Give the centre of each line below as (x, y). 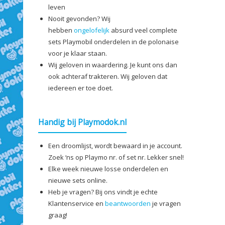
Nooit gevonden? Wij (79, 19)
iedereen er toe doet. (81, 88)
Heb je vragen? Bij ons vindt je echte (103, 192)
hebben (61, 30)
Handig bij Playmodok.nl (82, 122)
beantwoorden (128, 203)
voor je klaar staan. (78, 53)
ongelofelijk (92, 30)
